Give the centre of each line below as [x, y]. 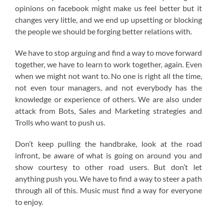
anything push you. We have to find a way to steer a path [108, 179]
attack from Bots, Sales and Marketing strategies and [108, 111]
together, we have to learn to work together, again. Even [108, 64]
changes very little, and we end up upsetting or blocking [108, 20]
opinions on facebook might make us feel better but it [108, 8]
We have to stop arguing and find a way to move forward [108, 53]
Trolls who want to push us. [60, 123]
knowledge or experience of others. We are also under [108, 99]
